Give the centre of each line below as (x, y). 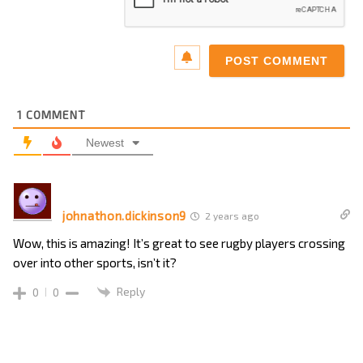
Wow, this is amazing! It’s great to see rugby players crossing (179, 243)
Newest (105, 142)
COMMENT (54, 114)
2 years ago (231, 215)
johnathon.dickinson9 (124, 216)
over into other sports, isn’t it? (95, 262)
